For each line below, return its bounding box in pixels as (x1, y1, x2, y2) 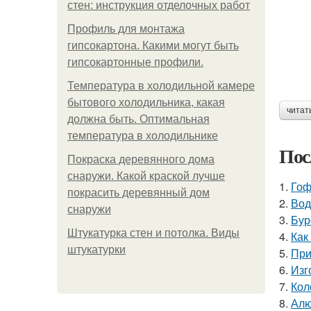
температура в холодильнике (67, 130, 218, 142)
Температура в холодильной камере (67, 80, 255, 92)
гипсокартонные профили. (67, 56, 203, 68)
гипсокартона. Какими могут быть (67, 40, 239, 51)
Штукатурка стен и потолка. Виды (67, 227, 239, 239)
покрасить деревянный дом (67, 187, 210, 199)
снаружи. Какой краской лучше (67, 170, 225, 182)
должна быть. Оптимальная (67, 113, 210, 125)
